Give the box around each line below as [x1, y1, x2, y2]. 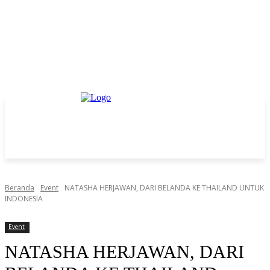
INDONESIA [5, 193, 43, 204]
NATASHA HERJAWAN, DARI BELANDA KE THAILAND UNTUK [64, 183, 264, 193]
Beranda [5, 183, 34, 193]
